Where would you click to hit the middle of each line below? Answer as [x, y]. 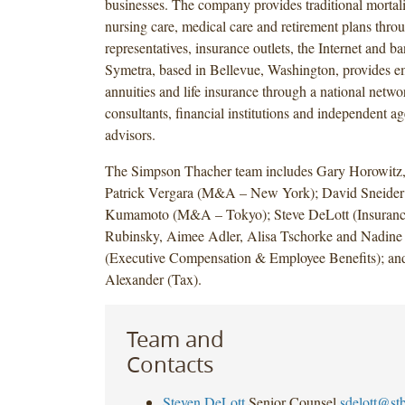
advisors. [132, 134]
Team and [175, 339]
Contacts [170, 364]
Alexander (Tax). [153, 278]
